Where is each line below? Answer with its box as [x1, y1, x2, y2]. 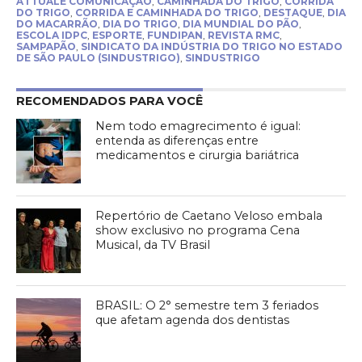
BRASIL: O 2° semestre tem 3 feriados [95, 297, 319, 313]
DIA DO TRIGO [102, 17, 178, 30]
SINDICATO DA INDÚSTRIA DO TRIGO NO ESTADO [80, 40, 343, 53]
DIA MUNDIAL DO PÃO [182, 17, 299, 30]
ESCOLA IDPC [15, 28, 87, 41]
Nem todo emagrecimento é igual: [95, 118, 301, 133]
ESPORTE [91, 28, 142, 41]
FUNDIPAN [146, 28, 203, 41]
